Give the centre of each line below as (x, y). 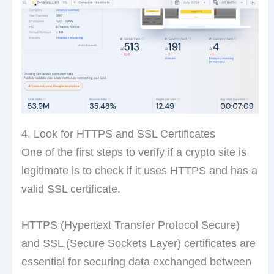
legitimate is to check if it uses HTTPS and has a (139, 171)
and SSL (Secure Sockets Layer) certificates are (138, 243)
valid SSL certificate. (71, 189)
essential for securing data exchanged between (136, 261)
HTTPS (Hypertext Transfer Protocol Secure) (130, 225)
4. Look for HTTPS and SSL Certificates (118, 134)
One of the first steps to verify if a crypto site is (134, 153)
